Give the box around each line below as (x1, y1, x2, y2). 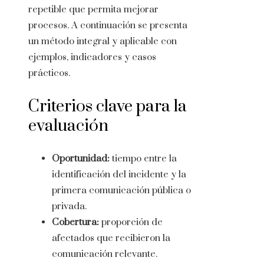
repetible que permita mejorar (28, 4, 159, 16)
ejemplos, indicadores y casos (28, 51, 156, 64)
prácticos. (28, 67, 70, 80)
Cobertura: (52, 216, 99, 229)
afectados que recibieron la (52, 232, 170, 245)
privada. (52, 200, 87, 213)
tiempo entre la (110, 153, 177, 165)
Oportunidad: (52, 153, 110, 165)
